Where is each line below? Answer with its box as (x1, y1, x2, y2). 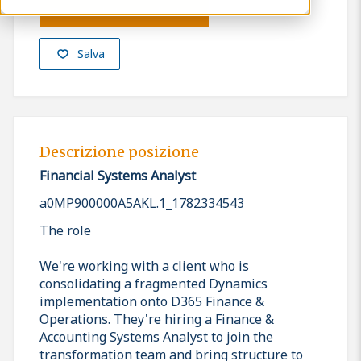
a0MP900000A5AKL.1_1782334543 (39, 193, 244, 212)
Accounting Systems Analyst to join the (39, 327, 273, 346)
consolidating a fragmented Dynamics (39, 274, 268, 293)
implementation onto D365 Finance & (39, 292, 264, 310)
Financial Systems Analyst (39, 166, 196, 185)
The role (39, 221, 91, 239)
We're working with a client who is (39, 256, 249, 275)
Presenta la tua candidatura (52, 4, 197, 20)
